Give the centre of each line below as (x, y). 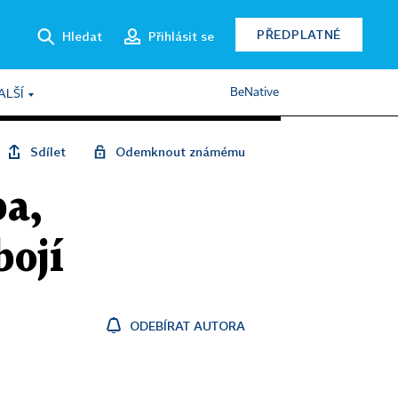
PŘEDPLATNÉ (299, 34)
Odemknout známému (180, 151)
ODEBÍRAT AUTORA (187, 326)
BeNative (255, 92)
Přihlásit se (181, 36)
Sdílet (48, 151)
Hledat (82, 36)
